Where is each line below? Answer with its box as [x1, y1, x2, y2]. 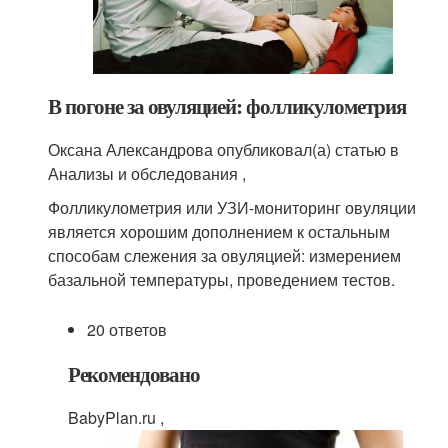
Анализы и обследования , [48, 162, 247, 185]
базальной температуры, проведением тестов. [48, 268, 396, 291]
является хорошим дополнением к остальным [48, 220, 391, 243]
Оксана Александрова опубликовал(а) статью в [48, 138, 400, 161]
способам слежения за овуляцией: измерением [48, 244, 402, 267]
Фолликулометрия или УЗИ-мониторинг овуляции [48, 196, 417, 219]
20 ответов [86, 318, 167, 341]
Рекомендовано [67, 359, 200, 389]
